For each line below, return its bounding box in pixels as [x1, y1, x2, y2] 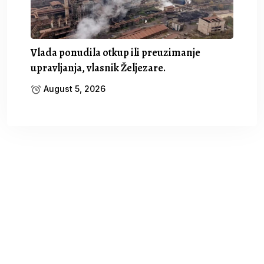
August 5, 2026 [41, 83, 105, 94]
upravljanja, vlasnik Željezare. [31, 60, 166, 75]
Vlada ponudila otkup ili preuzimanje [31, 45, 200, 60]
